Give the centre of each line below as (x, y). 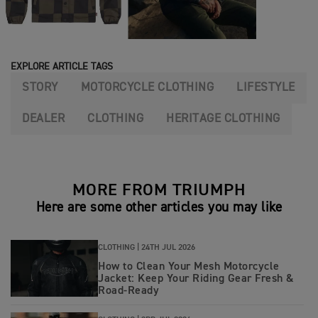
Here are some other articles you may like (159, 207)
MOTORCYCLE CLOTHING (147, 87)
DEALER (43, 119)
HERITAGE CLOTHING (223, 119)
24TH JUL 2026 (168, 247)
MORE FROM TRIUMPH (159, 190)
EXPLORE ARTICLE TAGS (62, 66)
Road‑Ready (128, 291)
